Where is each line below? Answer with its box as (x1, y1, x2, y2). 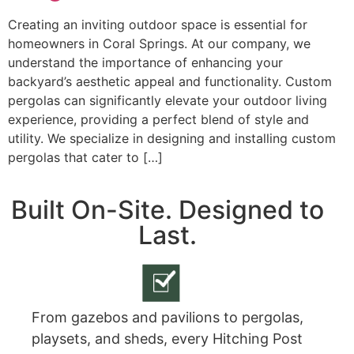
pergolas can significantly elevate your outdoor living (8, 92, 327, 108)
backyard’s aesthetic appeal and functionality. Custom (8, 73, 332, 89)
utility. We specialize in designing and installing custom (8, 130, 336, 146)
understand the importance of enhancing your (8, 54, 283, 70)
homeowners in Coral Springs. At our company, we (8, 35, 311, 51)
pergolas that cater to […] (8, 149, 163, 165)
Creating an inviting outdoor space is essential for (8, 16, 307, 32)
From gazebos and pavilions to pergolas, (31, 309, 303, 326)
